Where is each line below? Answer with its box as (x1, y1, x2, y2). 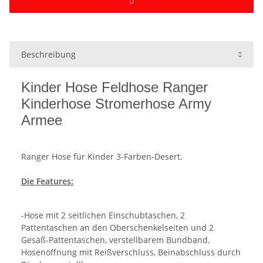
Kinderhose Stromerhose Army (21, 95, 211, 112)
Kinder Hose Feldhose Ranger (21, 79, 208, 95)
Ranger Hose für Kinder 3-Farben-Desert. (21, 150, 183, 162)
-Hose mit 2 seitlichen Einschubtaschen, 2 (21, 209, 185, 221)
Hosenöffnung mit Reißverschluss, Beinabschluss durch (21, 246, 241, 258)
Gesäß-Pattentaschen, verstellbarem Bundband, (21, 234, 210, 245)
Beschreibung (21, 48, 76, 60)
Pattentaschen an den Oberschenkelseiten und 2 (21, 221, 214, 233)
